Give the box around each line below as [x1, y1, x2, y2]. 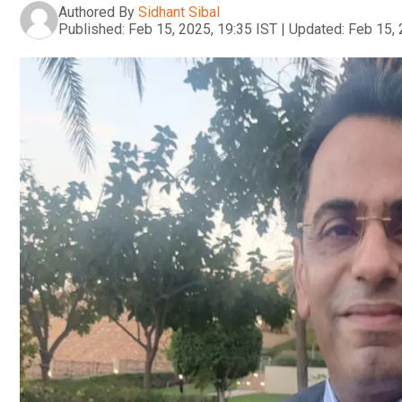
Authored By [58, 3, 135, 21]
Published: [58, 20, 125, 38]
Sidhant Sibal [138, 3, 220, 21]
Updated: [289, 20, 345, 38]
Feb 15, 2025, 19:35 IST [128, 20, 277, 38]
